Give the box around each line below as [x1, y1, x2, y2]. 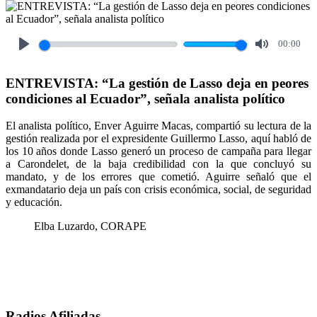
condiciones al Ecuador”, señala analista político [6, 91, 285, 106]
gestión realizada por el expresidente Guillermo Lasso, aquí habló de [6, 132, 311, 145]
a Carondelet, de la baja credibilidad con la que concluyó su [6, 158, 311, 171]
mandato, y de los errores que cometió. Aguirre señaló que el [6, 171, 311, 183]
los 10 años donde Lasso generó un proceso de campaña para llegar [6, 145, 311, 158]
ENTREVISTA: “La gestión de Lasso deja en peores [6, 75, 309, 91]
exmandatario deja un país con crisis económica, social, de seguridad [6, 183, 311, 196]
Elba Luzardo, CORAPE [34, 220, 152, 233]
